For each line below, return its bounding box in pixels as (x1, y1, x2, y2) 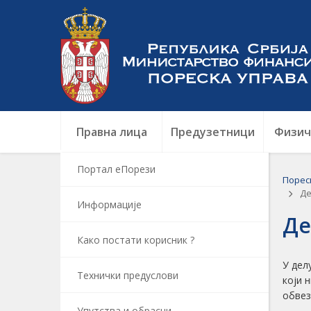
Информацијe (77, 198, 142, 211)
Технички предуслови (77, 269, 178, 282)
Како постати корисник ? (77, 233, 194, 246)
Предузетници (171, 124, 255, 140)
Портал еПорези (77, 162, 155, 176)
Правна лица (76, 124, 147, 140)
